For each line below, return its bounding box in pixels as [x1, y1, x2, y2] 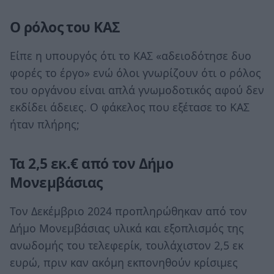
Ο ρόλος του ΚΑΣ [10, 17, 120, 37]
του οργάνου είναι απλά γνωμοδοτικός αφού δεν [10, 83, 264, 98]
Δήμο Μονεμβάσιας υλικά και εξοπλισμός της [10, 221, 244, 236]
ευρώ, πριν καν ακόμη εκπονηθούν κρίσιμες [10, 255, 238, 270]
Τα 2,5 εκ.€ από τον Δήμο [10, 154, 174, 173]
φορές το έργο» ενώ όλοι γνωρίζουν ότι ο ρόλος [10, 65, 261, 81]
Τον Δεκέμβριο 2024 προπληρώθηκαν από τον [10, 204, 247, 219]
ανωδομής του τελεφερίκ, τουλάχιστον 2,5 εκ [10, 238, 243, 253]
